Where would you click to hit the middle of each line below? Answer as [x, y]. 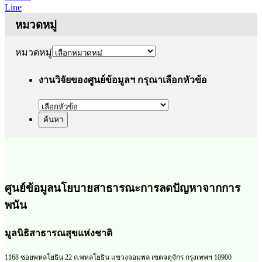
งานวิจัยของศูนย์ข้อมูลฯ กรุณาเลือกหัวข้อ [123, 80]
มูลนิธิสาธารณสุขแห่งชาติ [58, 233]
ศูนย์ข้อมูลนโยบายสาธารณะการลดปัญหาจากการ [123, 188]
